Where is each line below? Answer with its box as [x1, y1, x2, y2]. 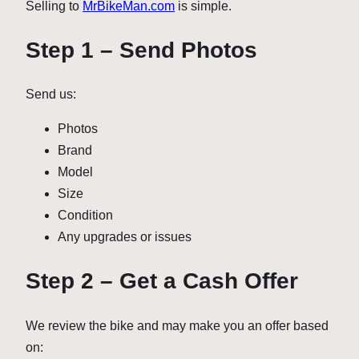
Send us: [26, 87, 76, 102]
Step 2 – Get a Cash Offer [26, 268, 298, 294]
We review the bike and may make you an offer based [26, 318, 329, 333]
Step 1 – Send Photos [26, 37, 257, 63]
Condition [58, 208, 113, 223]
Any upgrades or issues [58, 230, 192, 244]
